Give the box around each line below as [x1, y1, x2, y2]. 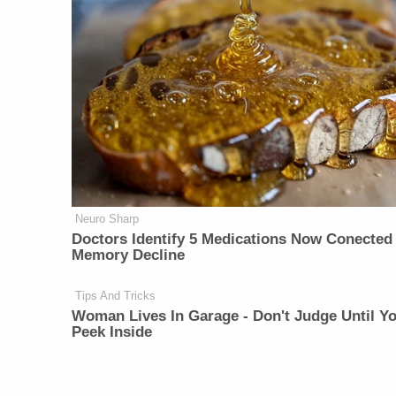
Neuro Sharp [75, 212, 140, 226]
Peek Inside [72, 324, 153, 341]
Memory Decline [72, 247, 186, 264]
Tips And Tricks [75, 289, 156, 303]
